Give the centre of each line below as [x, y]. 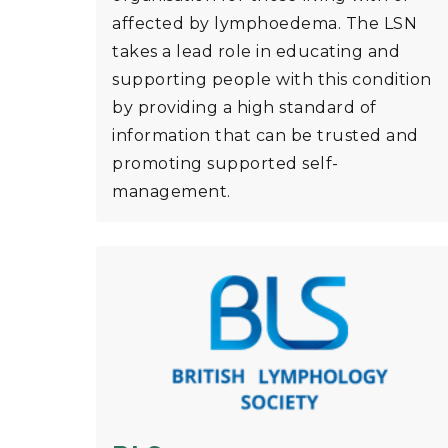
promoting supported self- [225, 164]
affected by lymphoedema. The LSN [264, 24]
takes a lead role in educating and [256, 52]
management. [171, 192]
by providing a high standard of [244, 108]
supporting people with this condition [272, 80]
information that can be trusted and [265, 136]
